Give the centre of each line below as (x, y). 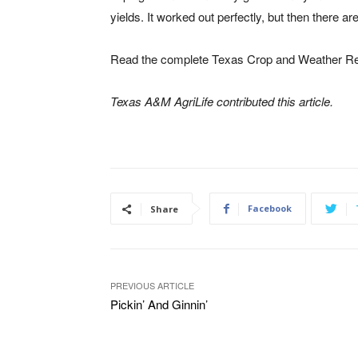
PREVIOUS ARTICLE (152, 286)
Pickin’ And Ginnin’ (159, 304)
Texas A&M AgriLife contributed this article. (222, 101)
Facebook (270, 209)
